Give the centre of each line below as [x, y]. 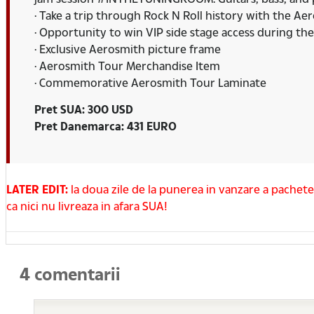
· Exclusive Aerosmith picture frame [128, 48]
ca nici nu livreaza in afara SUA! [87, 205]
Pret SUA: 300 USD [84, 109]
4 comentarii [70, 274]
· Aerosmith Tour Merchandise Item [127, 65]
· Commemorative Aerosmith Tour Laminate [150, 82]
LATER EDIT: [37, 189]
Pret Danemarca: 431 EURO [105, 125]
